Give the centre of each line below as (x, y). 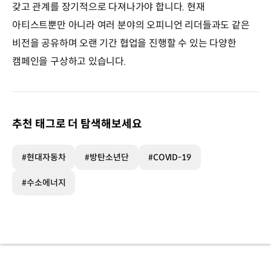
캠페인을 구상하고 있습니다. (69, 62)
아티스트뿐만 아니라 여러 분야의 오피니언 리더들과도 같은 (131, 25)
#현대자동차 (44, 158)
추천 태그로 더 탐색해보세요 (77, 124)
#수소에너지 (44, 183)
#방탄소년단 (107, 158)
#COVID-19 (169, 158)
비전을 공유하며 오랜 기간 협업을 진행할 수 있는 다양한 (124, 44)
